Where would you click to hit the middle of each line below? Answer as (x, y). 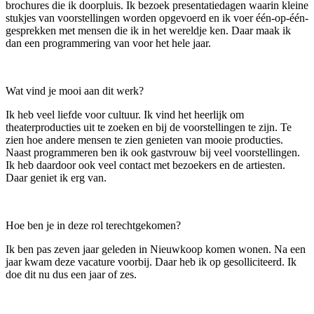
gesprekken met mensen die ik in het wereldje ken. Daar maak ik (148, 30)
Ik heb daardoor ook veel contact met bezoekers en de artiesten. (145, 165)
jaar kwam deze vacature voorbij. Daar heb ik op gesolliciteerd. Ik (151, 261)
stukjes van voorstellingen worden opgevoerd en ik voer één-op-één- (157, 18)
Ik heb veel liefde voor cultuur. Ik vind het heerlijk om (125, 114)
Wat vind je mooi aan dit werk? (75, 90)
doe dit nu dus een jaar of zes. (74, 274)
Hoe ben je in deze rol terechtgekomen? (93, 225)
